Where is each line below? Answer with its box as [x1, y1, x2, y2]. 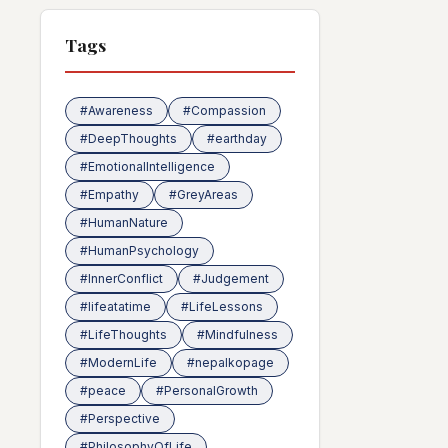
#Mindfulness [197, 327, 278, 342]
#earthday [207, 131, 267, 146]
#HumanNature [80, 215, 168, 230]
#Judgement [193, 271, 269, 286]
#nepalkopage [187, 355, 274, 370]
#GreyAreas [169, 187, 238, 202]
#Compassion [183, 103, 266, 118]
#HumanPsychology [80, 243, 199, 258]
